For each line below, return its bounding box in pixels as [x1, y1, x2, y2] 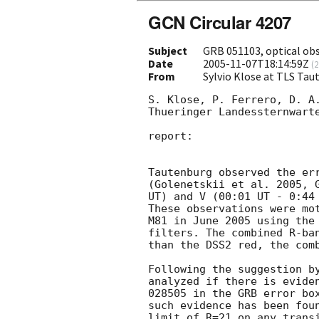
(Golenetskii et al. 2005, [148, 177, 315, 191]
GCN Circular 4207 [148, 9, 291, 34]
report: [148, 129, 193, 142]
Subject [148, 43, 187, 58]
